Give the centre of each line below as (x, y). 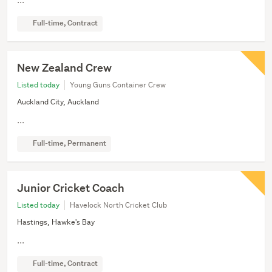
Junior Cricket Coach (71, 188)
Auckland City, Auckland (58, 101)
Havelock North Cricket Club (118, 205)
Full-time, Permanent (69, 143)
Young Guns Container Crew (118, 84)
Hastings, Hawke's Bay (56, 222)
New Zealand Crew (64, 67)
